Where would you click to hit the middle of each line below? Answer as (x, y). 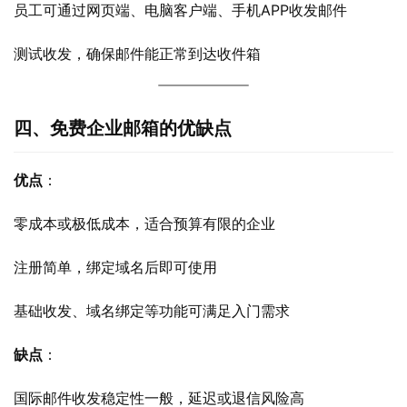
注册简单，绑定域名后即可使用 (115, 267)
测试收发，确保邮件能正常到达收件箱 (137, 54)
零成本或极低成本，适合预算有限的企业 (144, 223)
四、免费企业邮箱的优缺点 (123, 128)
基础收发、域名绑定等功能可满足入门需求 (152, 311)
